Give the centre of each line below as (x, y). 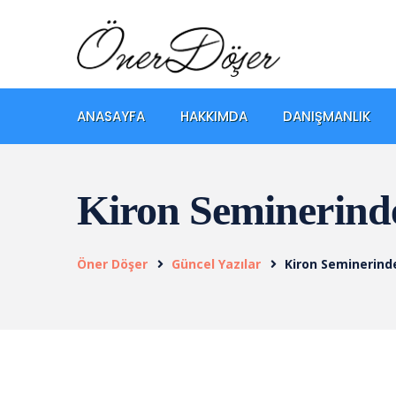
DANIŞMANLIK (327, 116)
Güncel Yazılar (216, 263)
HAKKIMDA (214, 116)
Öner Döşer (112, 263)
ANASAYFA (111, 116)
